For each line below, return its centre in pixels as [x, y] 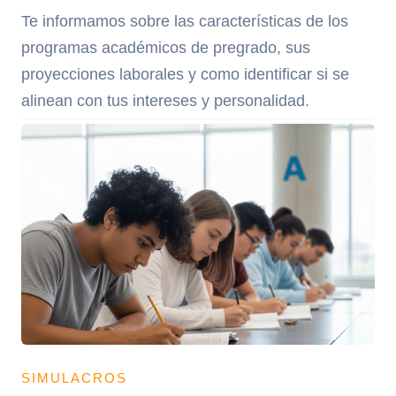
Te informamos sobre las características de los [185, 21]
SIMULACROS [74, 378]
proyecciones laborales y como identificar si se [185, 74]
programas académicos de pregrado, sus [166, 48]
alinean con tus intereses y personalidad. [165, 101]
